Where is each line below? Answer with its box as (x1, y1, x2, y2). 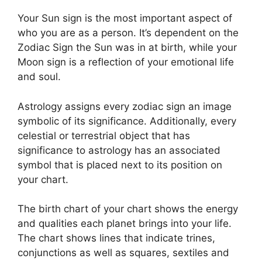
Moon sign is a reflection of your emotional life (18, 56, 234, 68)
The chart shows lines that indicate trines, (18, 232, 215, 244)
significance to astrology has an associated (18, 144, 220, 156)
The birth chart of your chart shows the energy (18, 203, 238, 215)
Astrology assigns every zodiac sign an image (18, 100, 232, 112)
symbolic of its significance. (18, 115, 147, 127)
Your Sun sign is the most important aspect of (18, 12, 232, 24)
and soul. (18, 71, 61, 82)
